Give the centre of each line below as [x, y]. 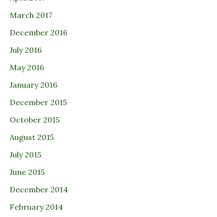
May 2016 [27, 68]
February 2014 [36, 207]
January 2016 [33, 85]
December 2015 [38, 102]
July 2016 [26, 50]
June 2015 [27, 172]
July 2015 [25, 155]
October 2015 [35, 120]
